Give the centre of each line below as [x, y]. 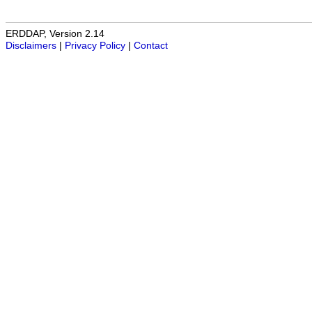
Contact [151, 45]
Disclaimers [31, 45]
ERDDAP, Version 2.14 [55, 33]
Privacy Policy [95, 45]
